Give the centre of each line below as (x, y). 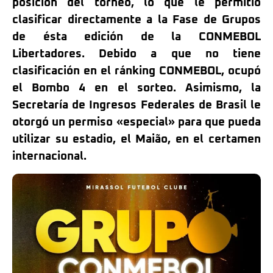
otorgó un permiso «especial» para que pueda (136, 122)
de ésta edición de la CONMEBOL (136, 37)
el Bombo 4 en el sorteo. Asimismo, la (136, 88)
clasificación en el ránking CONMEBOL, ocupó (136, 71)
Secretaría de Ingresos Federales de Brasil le (136, 105)
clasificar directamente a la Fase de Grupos (136, 20)
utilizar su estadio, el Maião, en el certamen (136, 139)
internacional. (49, 156)
